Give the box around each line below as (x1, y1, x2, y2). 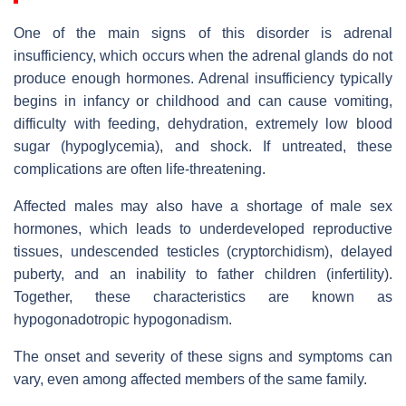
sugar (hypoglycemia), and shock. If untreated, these (14, 138, 392, 154)
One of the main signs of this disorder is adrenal (14, 24, 392, 41)
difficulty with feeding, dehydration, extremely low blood (14, 115, 392, 131)
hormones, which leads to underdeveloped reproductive (14, 220, 392, 237)
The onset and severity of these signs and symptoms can (14, 348, 392, 364)
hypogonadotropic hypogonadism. (14, 311, 232, 327)
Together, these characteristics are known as (14, 288, 392, 304)
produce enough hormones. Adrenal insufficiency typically (14, 70, 392, 86)
